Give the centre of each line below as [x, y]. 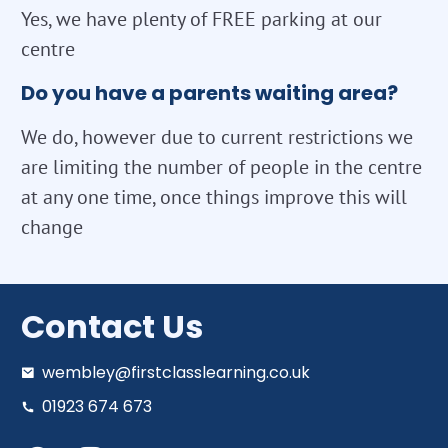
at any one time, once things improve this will [214, 197]
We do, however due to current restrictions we [217, 137]
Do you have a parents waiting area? [209, 93]
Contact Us [112, 327]
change [52, 227]
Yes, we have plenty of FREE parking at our [201, 19]
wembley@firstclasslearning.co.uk [176, 373]
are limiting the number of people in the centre [221, 167]
